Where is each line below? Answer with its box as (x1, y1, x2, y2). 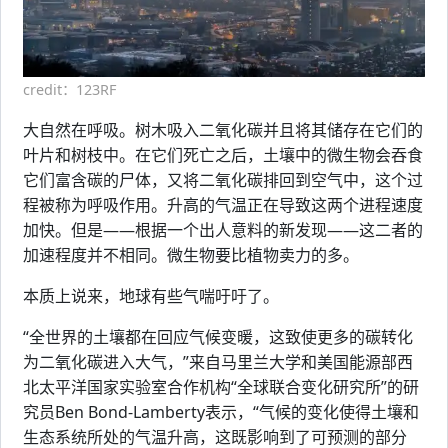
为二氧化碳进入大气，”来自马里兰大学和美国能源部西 (23, 351, 413, 374)
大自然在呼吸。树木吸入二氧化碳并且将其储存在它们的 (23, 119, 423, 142)
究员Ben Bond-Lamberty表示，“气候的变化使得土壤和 (23, 401, 419, 424)
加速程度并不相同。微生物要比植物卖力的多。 (23, 244, 359, 267)
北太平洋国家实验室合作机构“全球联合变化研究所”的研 (23, 376, 419, 399)
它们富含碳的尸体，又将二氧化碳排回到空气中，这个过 (23, 169, 423, 192)
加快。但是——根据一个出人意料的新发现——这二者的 (23, 219, 423, 242)
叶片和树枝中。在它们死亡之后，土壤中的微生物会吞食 (23, 144, 423, 167)
